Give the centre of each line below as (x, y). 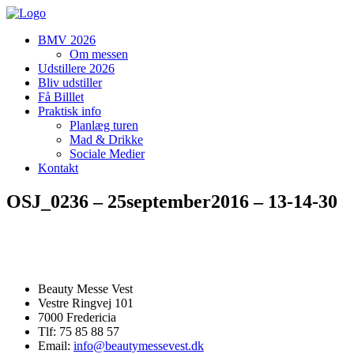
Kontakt (58, 168)
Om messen (99, 54)
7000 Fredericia (77, 317)
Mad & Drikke (106, 139)
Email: (56, 345)
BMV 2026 (67, 40)
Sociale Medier (107, 154)
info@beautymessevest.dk (139, 345)
